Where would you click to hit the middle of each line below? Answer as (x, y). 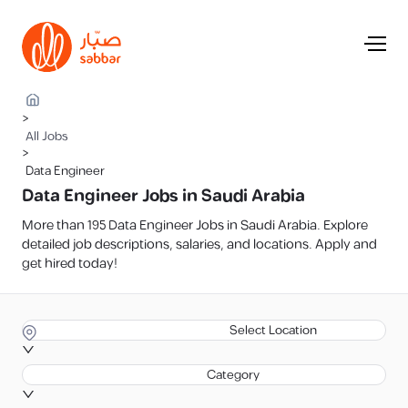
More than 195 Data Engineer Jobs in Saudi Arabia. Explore (195, 225)
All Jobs (47, 137)
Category (233, 375)
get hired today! (70, 264)
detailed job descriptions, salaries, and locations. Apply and (199, 245)
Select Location (273, 331)
